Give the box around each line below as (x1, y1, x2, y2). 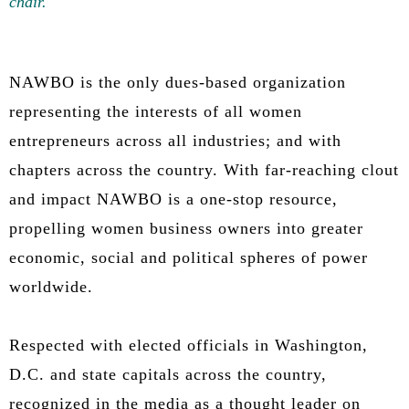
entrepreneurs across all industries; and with (9, 131, 341, 150)
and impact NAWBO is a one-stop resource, (9, 189, 338, 208)
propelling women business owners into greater (9, 218, 363, 237)
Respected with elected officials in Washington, (9, 335, 368, 354)
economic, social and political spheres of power (9, 247, 368, 267)
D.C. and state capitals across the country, (9, 364, 327, 383)
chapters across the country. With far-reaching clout (9, 160, 399, 179)
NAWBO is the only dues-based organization (9, 72, 346, 91)
